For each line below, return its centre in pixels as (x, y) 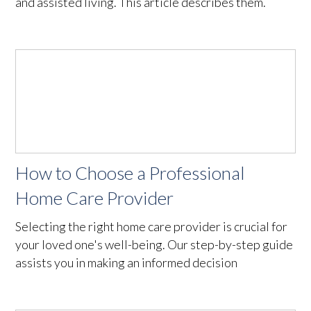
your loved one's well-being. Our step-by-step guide (154, 244)
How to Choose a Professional (131, 173)
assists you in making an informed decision (127, 262)
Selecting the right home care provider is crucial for (152, 226)
